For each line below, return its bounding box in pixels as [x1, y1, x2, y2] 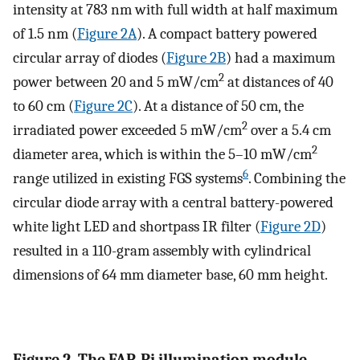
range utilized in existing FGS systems [13, 170, 243, 188]
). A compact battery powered [137, 25, 317, 43]
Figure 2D [260, 218, 321, 236]
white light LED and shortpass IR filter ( [13, 218, 260, 236]
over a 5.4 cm [247, 121, 331, 140]
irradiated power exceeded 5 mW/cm [13, 121, 242, 140]
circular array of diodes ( [13, 49, 166, 67]
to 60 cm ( [13, 97, 74, 116]
